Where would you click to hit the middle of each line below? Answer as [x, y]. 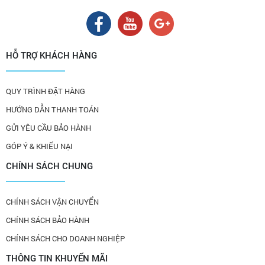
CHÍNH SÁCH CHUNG [49, 166]
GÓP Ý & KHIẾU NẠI [39, 146]
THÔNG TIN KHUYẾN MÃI [57, 258]
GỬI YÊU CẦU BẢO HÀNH [49, 128]
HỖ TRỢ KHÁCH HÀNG [51, 56]
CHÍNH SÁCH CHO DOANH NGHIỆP [65, 238]
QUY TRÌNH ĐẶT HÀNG [46, 91]
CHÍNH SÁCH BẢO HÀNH [48, 220]
